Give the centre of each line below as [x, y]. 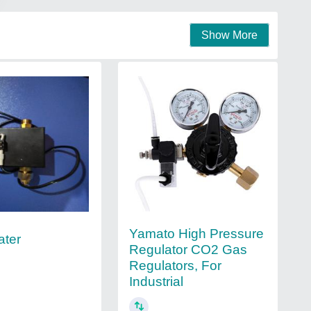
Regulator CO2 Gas [188, 250]
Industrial [156, 282]
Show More [229, 35]
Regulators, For [175, 266]
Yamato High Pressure [196, 234]
